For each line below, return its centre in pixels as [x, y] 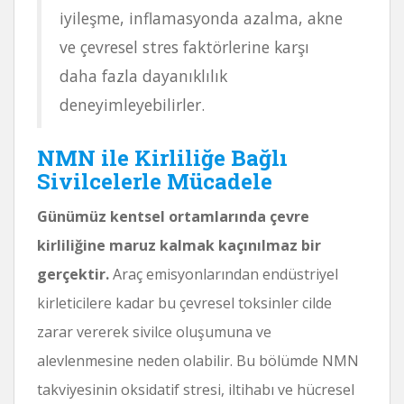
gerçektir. [73, 274]
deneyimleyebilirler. [132, 104]
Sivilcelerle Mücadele [155, 181]
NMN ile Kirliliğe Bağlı [162, 157]
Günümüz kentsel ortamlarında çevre [173, 216]
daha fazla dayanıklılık [143, 75]
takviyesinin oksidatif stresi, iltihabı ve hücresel [196, 389]
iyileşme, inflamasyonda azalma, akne [201, 18]
